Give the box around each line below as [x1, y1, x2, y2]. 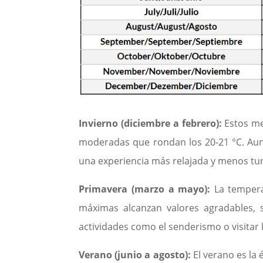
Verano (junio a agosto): [79, 248, 191, 261]
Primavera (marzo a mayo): [79, 182, 211, 195]
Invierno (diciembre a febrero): [79, 116, 222, 130]
